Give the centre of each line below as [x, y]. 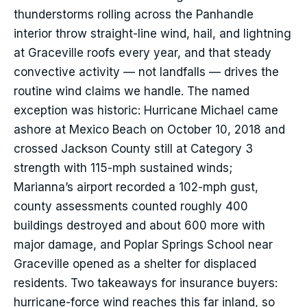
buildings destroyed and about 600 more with [139, 226]
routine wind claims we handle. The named [132, 91]
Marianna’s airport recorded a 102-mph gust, [136, 187]
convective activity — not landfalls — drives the [146, 72]
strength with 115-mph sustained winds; [123, 168]
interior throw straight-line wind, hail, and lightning [152, 34]
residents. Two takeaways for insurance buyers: [146, 283]
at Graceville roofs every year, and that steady [143, 53]
